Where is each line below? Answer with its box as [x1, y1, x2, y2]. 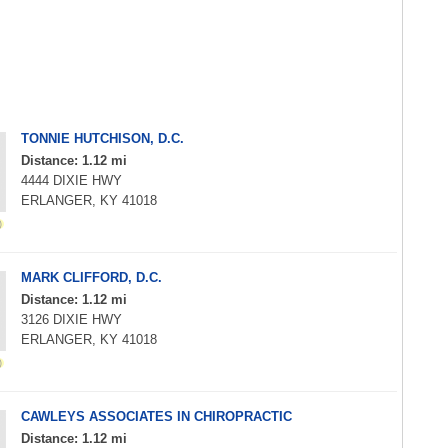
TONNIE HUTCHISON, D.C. [21, 131, 184, 146]
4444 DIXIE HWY [21, 173, 122, 188]
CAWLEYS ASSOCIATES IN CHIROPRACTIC [21, 409, 292, 424]
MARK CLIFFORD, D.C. [21, 270, 162, 285]
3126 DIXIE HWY [21, 312, 122, 327]
